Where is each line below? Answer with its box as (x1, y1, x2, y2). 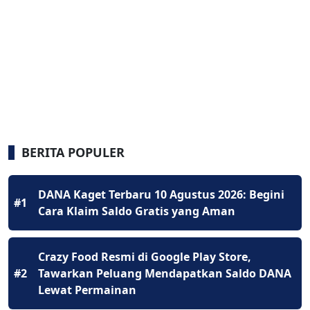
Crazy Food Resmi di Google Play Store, (38, 249, 251, 265)
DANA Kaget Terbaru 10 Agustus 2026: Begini (38, 187, 284, 203)
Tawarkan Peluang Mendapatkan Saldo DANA (38, 266, 291, 282)
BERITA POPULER (21, 144, 125, 161)
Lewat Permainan (38, 282, 136, 298)
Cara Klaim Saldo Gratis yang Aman (38, 203, 235, 219)
